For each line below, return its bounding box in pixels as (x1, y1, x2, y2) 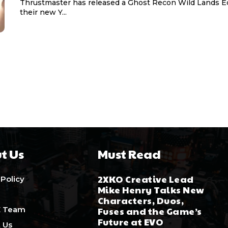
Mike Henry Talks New (97, 183, 205, 196)
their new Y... (19, 8, 67, 17)
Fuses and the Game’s (97, 204, 202, 217)
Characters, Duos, (97, 193, 184, 207)
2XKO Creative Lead (97, 172, 194, 185)
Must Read (97, 145, 161, 162)
